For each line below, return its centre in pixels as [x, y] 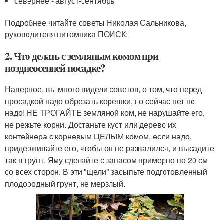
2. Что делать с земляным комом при [82, 56]
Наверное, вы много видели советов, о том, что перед [103, 89]
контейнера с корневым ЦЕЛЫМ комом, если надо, [98, 137]
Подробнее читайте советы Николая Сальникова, [96, 23]
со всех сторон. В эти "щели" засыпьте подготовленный [106, 172]
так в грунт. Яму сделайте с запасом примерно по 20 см [106, 160]
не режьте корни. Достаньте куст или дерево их [91, 125]
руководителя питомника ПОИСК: [66, 34]
